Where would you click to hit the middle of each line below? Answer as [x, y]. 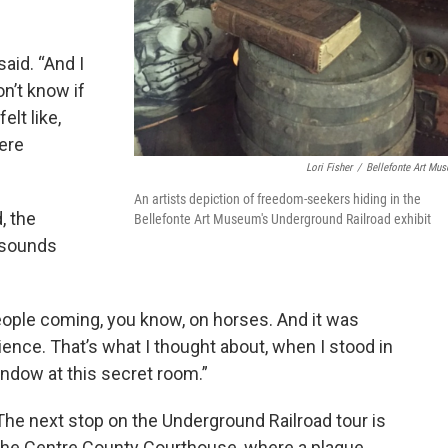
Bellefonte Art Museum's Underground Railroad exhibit [282, 218]
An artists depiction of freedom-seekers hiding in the [277, 198]
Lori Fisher [329, 167]
